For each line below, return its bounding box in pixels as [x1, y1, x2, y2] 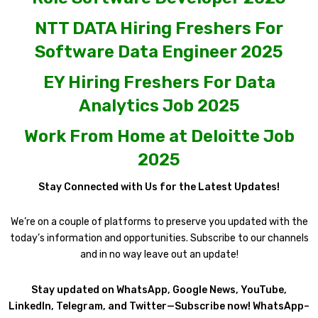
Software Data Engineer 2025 [35, 41, 283, 62]
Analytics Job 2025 [78, 95, 240, 116]
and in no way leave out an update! [79, 248, 238, 261]
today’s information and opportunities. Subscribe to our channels [9, 232, 309, 245]
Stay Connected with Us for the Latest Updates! [38, 180, 280, 193]
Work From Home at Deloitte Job [23, 126, 295, 146]
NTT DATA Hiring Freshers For [35, 18, 283, 38]
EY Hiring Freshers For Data [43, 72, 275, 92]
